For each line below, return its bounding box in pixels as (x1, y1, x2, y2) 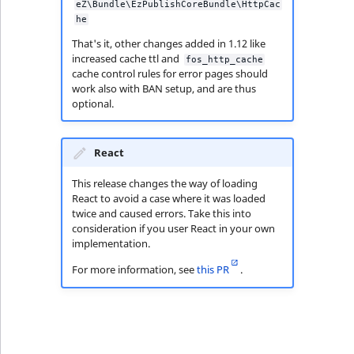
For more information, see (71, 262, 197, 277)
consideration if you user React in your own (71, 221, 275, 236)
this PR (196, 262, 229, 277)
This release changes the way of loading (71, 176, 258, 191)
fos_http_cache (185, 54, 263, 65)
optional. (71, 96, 114, 111)
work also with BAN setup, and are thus (71, 81, 256, 96)
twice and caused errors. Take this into (71, 206, 251, 221)
